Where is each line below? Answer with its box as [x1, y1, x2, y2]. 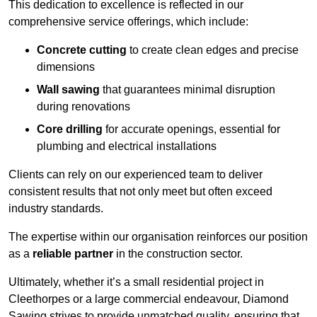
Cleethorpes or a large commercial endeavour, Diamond [8, 293, 289, 306]
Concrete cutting [37, 44, 127, 57]
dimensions [37, 61, 95, 74]
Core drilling [37, 123, 103, 136]
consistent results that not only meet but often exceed [8, 185, 272, 198]
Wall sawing [37, 83, 100, 96]
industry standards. [8, 202, 103, 215]
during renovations [37, 100, 130, 113]
